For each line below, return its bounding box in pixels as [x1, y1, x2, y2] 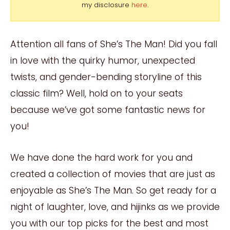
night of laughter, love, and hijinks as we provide [10, 200, 220, 213]
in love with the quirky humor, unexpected [10, 54, 195, 67]
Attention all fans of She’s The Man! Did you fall [10, 37, 217, 51]
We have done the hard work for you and [10, 150, 193, 164]
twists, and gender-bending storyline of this [10, 70, 202, 84]
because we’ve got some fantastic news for [10, 103, 205, 117]
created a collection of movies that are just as [10, 167, 215, 180]
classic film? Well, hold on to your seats [10, 87, 183, 100]
